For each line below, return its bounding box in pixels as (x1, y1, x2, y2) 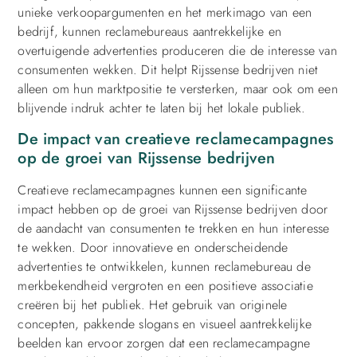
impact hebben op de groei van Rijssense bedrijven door (18, 199, 328, 218)
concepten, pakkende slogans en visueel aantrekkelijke (18, 314, 312, 333)
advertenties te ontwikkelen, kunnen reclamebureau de (18, 257, 311, 276)
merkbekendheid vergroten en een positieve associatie (18, 276, 313, 295)
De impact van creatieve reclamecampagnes (18, 127, 334, 151)
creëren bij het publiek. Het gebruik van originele (18, 295, 288, 314)
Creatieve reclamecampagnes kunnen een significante (18, 180, 308, 199)
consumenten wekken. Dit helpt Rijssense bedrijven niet (18, 61, 319, 80)
